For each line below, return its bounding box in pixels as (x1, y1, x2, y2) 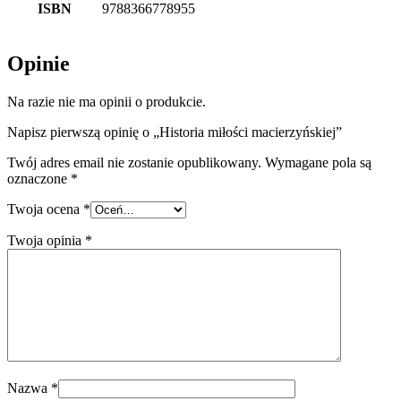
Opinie (7, 51, 70, 75)
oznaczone (7, 170, 71, 186)
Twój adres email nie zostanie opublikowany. (7, 154, 261, 170)
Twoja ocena (7, 200, 83, 217)
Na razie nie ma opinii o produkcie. (7, 93, 206, 109)
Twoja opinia (7, 232, 85, 248)
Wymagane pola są (265, 154, 371, 170)
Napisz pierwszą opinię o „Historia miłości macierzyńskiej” (7, 124, 342, 140)
